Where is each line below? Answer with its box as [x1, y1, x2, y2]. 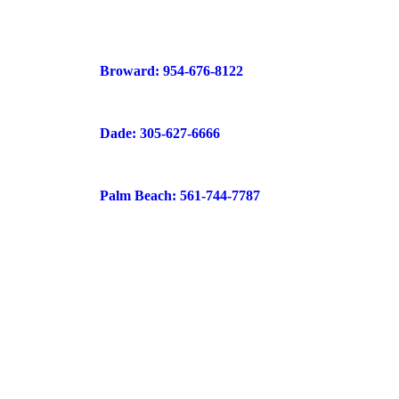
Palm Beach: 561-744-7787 [100, 188, 260, 203]
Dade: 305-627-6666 [100, 126, 220, 141]
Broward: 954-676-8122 [100, 63, 243, 78]
